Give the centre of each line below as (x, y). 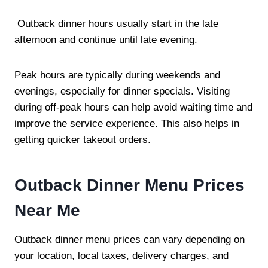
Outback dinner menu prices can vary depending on (130, 239)
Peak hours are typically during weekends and (117, 75)
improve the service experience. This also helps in (127, 123)
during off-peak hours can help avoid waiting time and (133, 107)
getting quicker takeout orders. (83, 139)
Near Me (47, 210)
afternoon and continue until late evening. (106, 39)
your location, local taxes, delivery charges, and (121, 255)
